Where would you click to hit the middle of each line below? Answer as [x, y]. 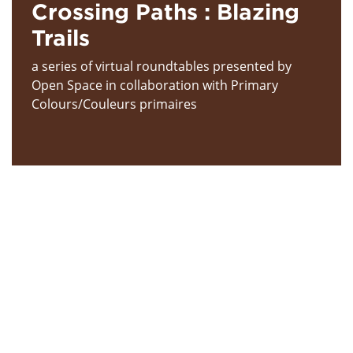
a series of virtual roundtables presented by [162, 66]
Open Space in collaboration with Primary [155, 85]
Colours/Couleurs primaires [114, 104]
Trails [61, 37]
